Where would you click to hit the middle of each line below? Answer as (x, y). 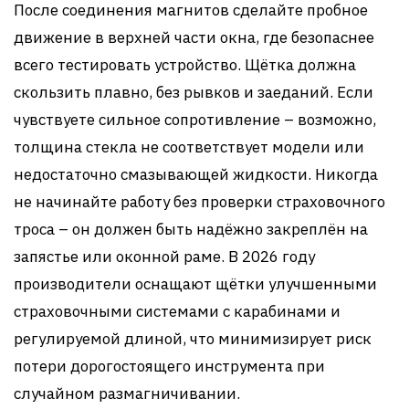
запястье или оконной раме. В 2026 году (164, 257)
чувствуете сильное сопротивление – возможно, (195, 120)
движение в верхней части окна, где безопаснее (194, 37)
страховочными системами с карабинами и (177, 311)
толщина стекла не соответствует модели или (189, 147)
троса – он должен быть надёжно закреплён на (191, 229)
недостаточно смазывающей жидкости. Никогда (196, 174)
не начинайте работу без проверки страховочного (199, 202)
